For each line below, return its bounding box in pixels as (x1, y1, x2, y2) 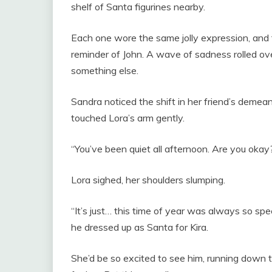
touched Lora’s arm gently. (71, 112, 185, 124)
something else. (71, 64, 138, 77)
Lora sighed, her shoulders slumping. (71, 174, 225, 186)
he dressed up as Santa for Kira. (71, 221, 208, 234)
